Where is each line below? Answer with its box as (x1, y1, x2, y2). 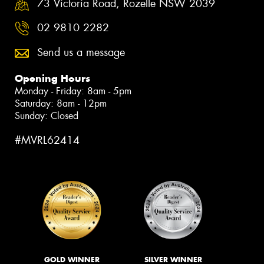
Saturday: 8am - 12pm (15, 97, 107, 110)
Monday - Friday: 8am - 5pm (15, 84, 131, 97)
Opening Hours (15, 71, 90, 85)
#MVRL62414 (15, 133, 80, 147)
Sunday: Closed (15, 109, 78, 122)
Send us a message (37, 45, 125, 60)
